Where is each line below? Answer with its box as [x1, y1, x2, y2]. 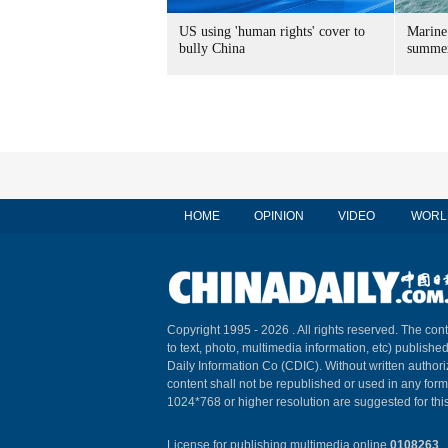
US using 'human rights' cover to [179, 24, 365, 39]
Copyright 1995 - [167, 323, 261, 337]
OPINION [254, 209, 304, 223]
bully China [179, 41, 245, 56]
